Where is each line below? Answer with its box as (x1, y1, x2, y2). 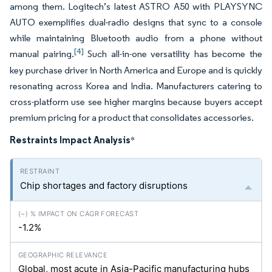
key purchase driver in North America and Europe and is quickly (10, 64, 262, 76)
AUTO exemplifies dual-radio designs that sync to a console (10, 16, 262, 28)
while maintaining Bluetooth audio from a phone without (10, 32, 262, 44)
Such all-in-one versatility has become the (83, 48, 263, 59)
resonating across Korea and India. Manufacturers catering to (10, 80, 262, 92)
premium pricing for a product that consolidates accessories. (10, 112, 256, 123)
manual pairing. (10, 48, 74, 59)
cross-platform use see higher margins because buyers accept (10, 96, 262, 107)
